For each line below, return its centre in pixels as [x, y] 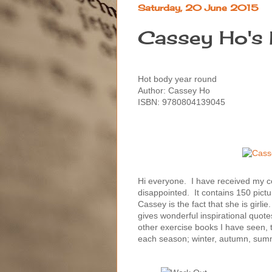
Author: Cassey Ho [174, 90]
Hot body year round [177, 79]
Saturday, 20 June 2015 [198, 7]
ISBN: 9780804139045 [182, 102]
